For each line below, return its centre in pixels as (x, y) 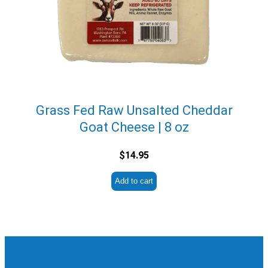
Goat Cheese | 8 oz (134, 127)
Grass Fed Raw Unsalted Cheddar (134, 110)
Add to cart (134, 181)
